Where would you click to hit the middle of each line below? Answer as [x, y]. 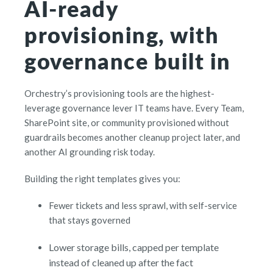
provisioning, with [122, 35]
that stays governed [90, 220]
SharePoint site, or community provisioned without [127, 123]
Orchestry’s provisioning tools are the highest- [119, 94]
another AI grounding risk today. [90, 152]
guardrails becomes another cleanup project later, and [132, 137]
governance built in [128, 61]
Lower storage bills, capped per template [134, 247]
